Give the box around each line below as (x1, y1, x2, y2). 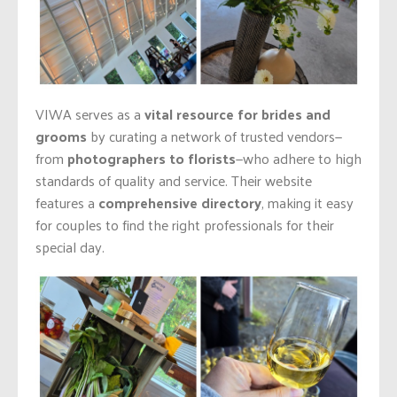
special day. (35, 233, 105, 260)
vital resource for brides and (144, 100, 331, 127)
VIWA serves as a (35, 100, 144, 127)
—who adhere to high (236, 144, 362, 171)
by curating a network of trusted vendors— (87, 122, 342, 149)
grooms (35, 122, 87, 149)
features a (35, 189, 98, 215)
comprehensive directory (98, 189, 261, 215)
